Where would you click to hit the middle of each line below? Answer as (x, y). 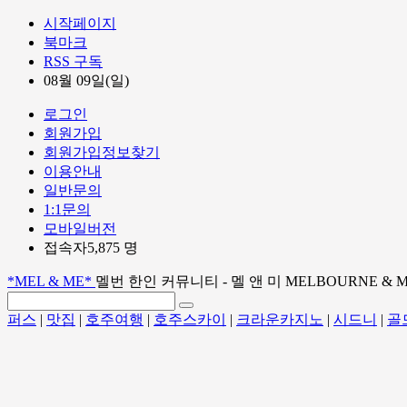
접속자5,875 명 (91, 248)
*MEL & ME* (51, 281)
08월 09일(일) (86, 80)
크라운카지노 (280, 319)
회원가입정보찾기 (102, 152)
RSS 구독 (73, 61)
